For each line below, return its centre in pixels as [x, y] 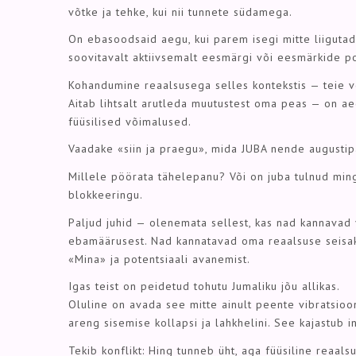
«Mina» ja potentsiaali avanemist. [159, 259]
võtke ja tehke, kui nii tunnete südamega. [180, 12]
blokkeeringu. [106, 195]
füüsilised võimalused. [130, 121]
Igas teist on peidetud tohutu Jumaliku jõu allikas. [204, 286]
